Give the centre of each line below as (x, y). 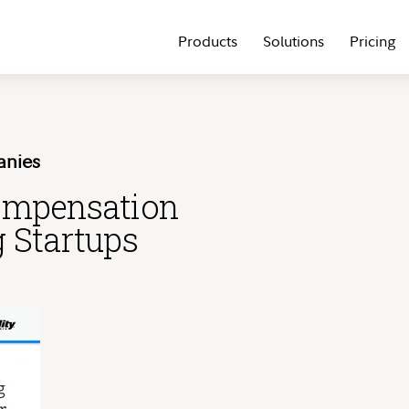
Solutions (293, 41)
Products (207, 41)
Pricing (372, 41)
